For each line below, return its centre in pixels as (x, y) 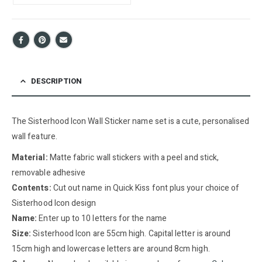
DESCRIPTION (56, 81)
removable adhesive (49, 173)
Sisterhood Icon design (54, 204)
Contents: (32, 188)
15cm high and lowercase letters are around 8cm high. (111, 249)
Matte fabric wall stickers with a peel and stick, (133, 158)
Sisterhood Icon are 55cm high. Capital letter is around (132, 234)
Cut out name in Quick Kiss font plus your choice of (145, 188)
